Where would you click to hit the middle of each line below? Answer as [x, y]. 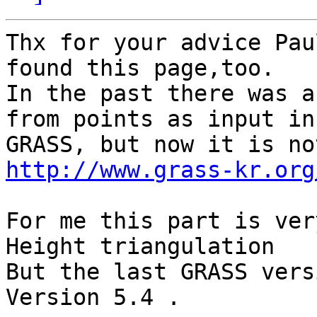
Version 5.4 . [93, 298]
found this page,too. [140, 68]
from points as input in [160, 119]
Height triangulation [140, 247]
